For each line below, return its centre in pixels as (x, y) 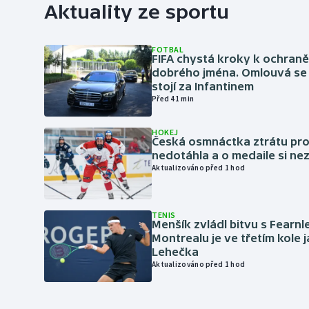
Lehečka (175, 252)
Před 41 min (173, 99)
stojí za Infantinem (203, 86)
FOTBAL (168, 49)
